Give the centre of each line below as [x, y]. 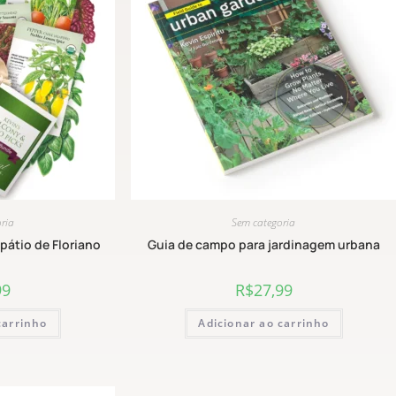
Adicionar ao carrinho [264, 324]
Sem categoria [264, 223]
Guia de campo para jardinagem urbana [263, 245]
